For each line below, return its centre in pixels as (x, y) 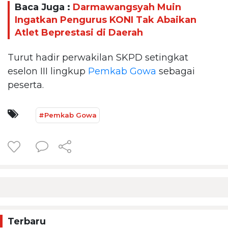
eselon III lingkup (48, 71)
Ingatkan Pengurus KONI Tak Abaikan (106, 20)
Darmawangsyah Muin (127, 7)
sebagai (176, 71)
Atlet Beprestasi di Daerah (79, 33)
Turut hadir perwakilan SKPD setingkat (98, 57)
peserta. (26, 85)
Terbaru (27, 221)
